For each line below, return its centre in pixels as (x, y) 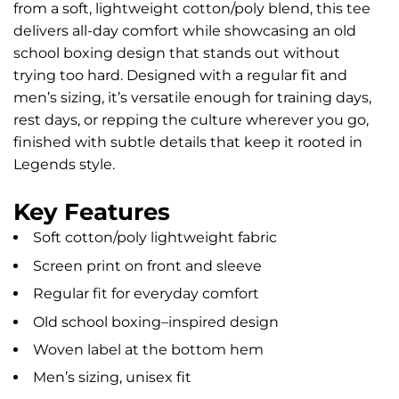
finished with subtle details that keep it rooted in (188, 142)
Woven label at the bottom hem (148, 349)
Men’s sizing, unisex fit (112, 378)
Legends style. (64, 165)
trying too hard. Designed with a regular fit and (180, 76)
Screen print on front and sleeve (147, 265)
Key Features (92, 212)
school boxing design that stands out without (177, 53)
